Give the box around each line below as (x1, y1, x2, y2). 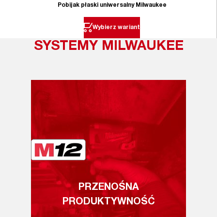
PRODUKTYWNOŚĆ (62, 197, 155, 207)
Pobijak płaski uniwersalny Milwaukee (57, 2, 167, 8)
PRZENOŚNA (78, 183, 139, 193)
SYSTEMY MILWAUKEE (33, 40, 184, 54)
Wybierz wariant (93, 24, 140, 31)
